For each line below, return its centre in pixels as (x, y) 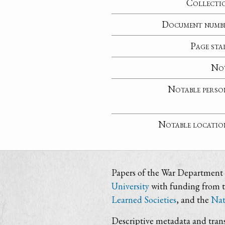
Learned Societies (144, 200)
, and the (194, 200)
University (130, 186)
